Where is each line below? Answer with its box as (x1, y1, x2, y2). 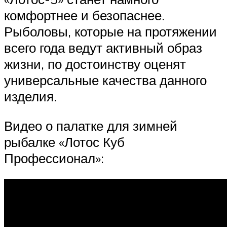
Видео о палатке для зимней (4, 117, 177, 134)
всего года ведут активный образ (4, 40, 202, 56)
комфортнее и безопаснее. (4, 7, 165, 24)
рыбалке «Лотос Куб (4, 133, 125, 150)
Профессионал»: (4, 149, 104, 166)
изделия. (4, 88, 57, 105)
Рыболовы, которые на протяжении (4, 23, 217, 40)
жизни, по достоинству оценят (4, 56, 186, 72)
